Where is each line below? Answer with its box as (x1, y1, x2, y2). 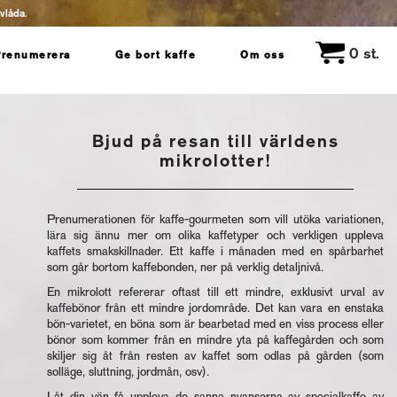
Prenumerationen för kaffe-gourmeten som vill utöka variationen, (47, 212, 384, 227)
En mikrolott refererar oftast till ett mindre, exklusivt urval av (47, 284, 384, 300)
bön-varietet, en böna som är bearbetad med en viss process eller (47, 316, 384, 331)
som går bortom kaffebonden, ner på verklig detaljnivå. (47, 260, 323, 275)
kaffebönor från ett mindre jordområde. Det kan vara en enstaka (47, 300, 384, 315)
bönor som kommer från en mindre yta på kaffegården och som (47, 332, 384, 347)
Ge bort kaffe (114, 49, 196, 61)
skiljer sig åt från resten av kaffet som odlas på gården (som (47, 348, 384, 363)
